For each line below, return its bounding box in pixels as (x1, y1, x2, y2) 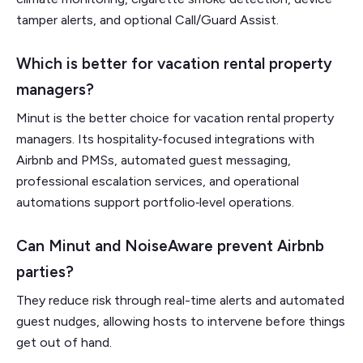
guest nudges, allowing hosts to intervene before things (16, 313, 345, 329)
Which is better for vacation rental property (16, 53, 332, 73)
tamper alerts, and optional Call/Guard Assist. (16, 11, 279, 28)
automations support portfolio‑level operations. (16, 194, 294, 210)
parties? (16, 262, 74, 281)
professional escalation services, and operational (16, 173, 299, 189)
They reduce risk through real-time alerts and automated (16, 292, 344, 308)
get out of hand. (16, 334, 112, 350)
